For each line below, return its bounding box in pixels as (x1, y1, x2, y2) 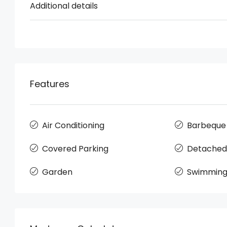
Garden (42, 166, 72, 178)
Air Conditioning (42, 120, 104, 131)
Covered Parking (42, 143, 108, 155)
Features (30, 78, 69, 90)
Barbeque (186, 120, 226, 131)
